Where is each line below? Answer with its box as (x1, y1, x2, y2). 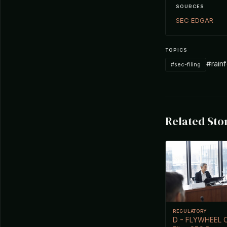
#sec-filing (171, 60, 201, 68)
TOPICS (165, 47, 187, 53)
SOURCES (176, 3, 204, 9)
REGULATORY (173, 208, 208, 214)
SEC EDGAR (176, 16, 213, 24)
